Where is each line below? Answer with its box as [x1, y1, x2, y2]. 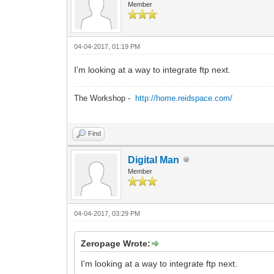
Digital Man [128, 154, 180, 165]
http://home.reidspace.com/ [135, 93, 233, 103]
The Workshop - [74, 93, 136, 103]
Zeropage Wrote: [81, 238, 151, 248]
